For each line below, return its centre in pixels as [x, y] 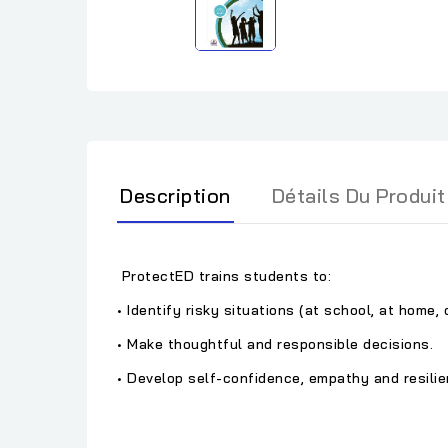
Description [175, 195]
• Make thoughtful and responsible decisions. [275, 343]
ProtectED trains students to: [224, 275]
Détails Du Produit [358, 195]
